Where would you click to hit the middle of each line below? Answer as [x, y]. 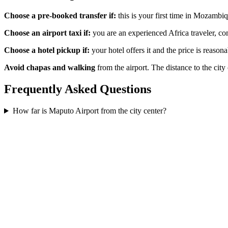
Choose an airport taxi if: [47, 33]
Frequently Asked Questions [78, 89]
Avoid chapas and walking [50, 68]
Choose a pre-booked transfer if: [60, 16]
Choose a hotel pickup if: [47, 50]
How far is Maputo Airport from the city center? [89, 111]
